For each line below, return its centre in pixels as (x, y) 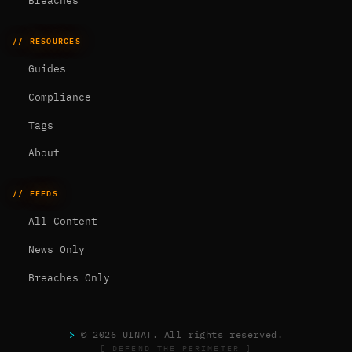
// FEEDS (35, 193)
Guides (44, 69)
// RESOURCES (47, 40)
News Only (53, 250)
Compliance (56, 97)
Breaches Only (66, 277)
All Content (59, 222)
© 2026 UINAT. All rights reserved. (179, 334)
